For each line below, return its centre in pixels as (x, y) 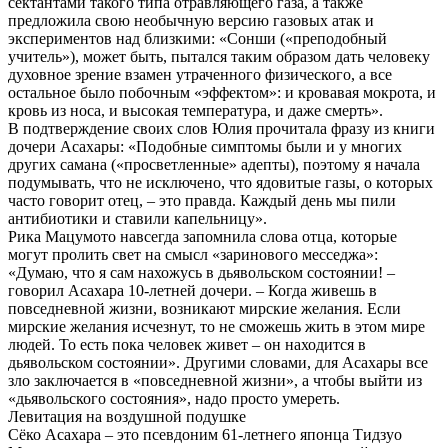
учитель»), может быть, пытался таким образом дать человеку (219, 56)
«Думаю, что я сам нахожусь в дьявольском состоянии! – (201, 272)
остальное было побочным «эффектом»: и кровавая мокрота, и (222, 92)
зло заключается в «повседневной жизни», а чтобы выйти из (215, 380)
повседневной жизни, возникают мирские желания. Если (204, 308)
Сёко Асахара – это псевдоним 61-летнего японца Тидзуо (205, 434)
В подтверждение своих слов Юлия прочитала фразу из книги (221, 128)
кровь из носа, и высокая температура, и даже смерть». (195, 110)
